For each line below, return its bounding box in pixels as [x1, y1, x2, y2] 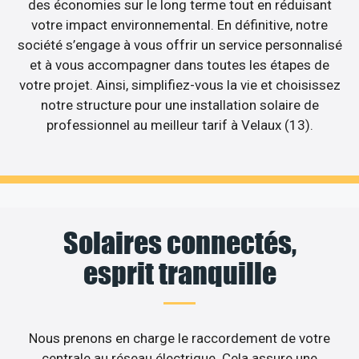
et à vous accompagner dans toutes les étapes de [30, 56, 329, 73]
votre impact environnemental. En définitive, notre [31, 16, 328, 33]
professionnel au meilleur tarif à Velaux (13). [46, 116, 313, 133]
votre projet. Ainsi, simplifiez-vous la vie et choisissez [18, 76, 341, 93]
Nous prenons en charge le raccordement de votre [29, 330, 330, 347]
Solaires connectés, [63, 225, 296, 261]
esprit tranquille [83, 256, 276, 292]
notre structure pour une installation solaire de [40, 96, 319, 113]
